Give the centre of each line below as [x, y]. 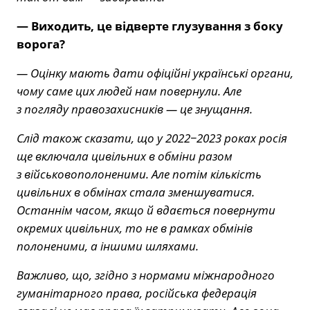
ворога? [41, 44]
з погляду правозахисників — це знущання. [135, 109]
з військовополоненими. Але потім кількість [139, 174]
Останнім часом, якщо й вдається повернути [146, 210]
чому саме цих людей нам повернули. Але [129, 91]
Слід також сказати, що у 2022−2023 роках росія [152, 138]
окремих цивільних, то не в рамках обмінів [135, 228]
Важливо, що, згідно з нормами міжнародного [146, 275]
